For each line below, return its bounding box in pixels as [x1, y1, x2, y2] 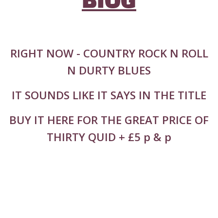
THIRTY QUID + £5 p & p [47, 129, 171, 145]
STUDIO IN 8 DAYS [61, 171, 157, 187]
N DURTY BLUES [67, 63, 151, 78]
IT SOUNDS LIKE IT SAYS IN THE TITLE [12, 88, 206, 103]
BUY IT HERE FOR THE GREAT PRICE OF [9, 112, 209, 128]
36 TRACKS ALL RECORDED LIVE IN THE [9, 154, 209, 170]
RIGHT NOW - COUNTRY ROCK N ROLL [10, 46, 208, 61]
